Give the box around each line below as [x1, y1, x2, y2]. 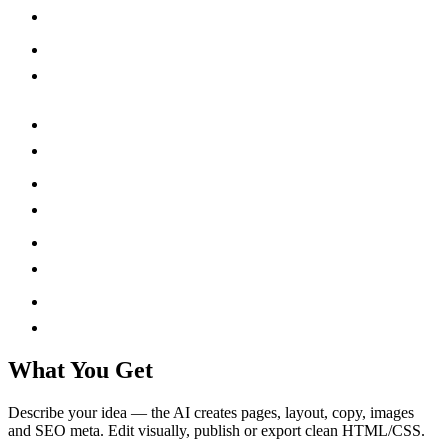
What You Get [8, 356, 153, 383]
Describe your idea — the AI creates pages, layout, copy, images [8, 403, 414, 421]
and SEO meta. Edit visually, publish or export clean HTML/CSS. [8, 421, 425, 439]
